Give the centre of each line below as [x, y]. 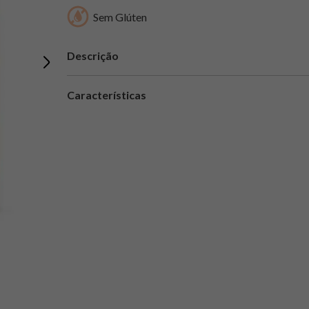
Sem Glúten [120, 17]
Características [106, 94]
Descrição [92, 55]
